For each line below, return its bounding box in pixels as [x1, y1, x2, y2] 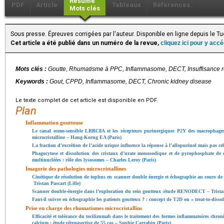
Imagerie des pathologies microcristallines [25, 165, 126, 171]
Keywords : [15, 77, 49, 85]
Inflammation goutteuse [25, 119, 83, 125]
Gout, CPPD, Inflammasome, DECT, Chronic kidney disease [49, 77, 211, 85]
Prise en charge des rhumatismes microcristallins [25, 204, 142, 211]
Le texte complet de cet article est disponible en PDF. [15, 96, 158, 103]
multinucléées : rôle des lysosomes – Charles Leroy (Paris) [32, 156, 156, 162]
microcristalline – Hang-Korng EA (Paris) [32, 134, 121, 140]
